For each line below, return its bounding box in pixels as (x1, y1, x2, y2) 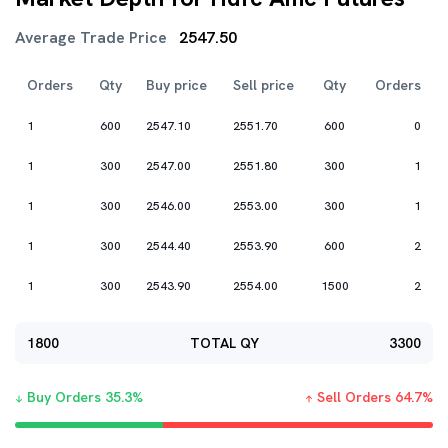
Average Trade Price (15, 27, 179, 48)
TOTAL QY (189, 334, 259, 352)
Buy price (146, 76, 207, 94)
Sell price (233, 76, 294, 94)
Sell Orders (313, 388, 395, 406)
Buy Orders (23, 388, 105, 406)
